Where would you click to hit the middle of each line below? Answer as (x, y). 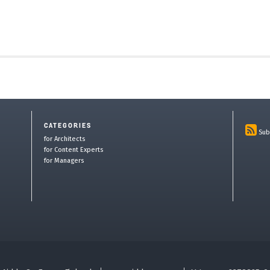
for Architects (65, 139)
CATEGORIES (68, 127)
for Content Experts (74, 150)
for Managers (64, 161)
